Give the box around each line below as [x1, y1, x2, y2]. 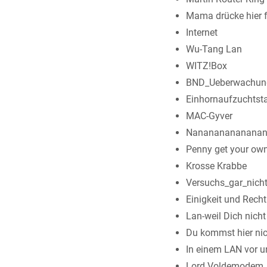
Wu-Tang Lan [186, 44, 242, 55]
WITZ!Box [186, 60, 227, 72]
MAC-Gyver [186, 110, 232, 122]
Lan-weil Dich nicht [186, 210, 266, 222]
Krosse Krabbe [186, 160, 247, 172]
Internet [186, 27, 218, 39]
